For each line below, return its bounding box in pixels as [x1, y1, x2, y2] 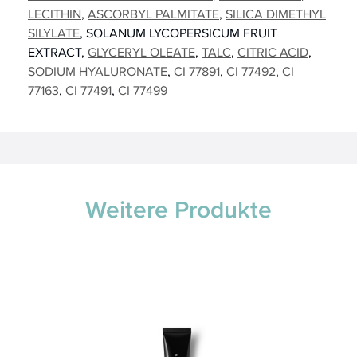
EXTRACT [28, 42, 81, 61]
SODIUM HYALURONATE [28, 61, 167, 80]
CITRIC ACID [237, 42, 308, 61]
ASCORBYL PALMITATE [88, 4, 219, 23]
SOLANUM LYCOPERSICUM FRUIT [86, 23, 277, 42]
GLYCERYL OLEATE [88, 42, 195, 61]
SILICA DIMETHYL [226, 4, 326, 23]
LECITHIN [28, 4, 81, 23]
